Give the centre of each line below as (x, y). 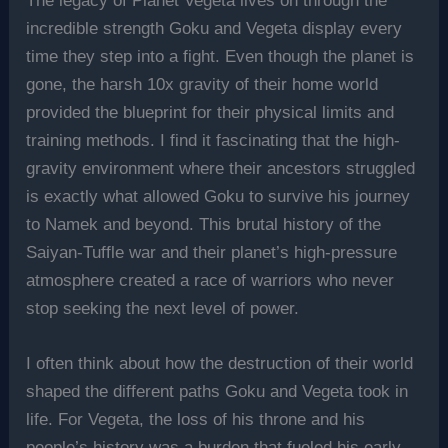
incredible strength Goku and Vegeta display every (214, 29)
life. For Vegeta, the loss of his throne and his (196, 420)
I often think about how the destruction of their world (220, 364)
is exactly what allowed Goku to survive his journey (218, 197)
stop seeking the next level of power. (163, 309)
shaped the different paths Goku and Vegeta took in (217, 392)
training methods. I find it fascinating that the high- (213, 141)
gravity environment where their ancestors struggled (221, 169)
